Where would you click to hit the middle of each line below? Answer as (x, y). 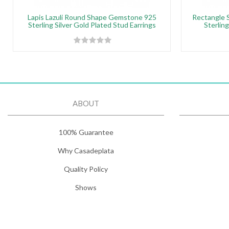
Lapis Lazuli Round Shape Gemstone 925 (92, 17)
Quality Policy (86, 169)
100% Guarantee (86, 132)
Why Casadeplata (86, 151)
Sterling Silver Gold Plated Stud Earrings (92, 25)
